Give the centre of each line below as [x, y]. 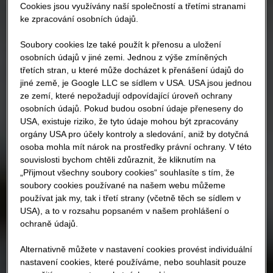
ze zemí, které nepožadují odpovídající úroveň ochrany [126, 96]
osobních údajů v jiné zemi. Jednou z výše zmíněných [124, 58]
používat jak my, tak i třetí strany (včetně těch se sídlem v [131, 198]
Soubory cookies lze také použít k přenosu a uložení [121, 45]
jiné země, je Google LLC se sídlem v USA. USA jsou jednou [136, 83]
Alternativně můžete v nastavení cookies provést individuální [136, 250]
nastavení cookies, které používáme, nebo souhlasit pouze [133, 262]
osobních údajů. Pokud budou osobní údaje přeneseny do [132, 109]
